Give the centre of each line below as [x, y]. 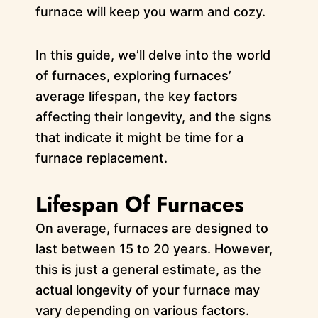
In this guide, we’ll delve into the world [153, 55]
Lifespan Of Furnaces [139, 204]
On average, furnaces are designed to [152, 229]
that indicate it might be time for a [139, 137]
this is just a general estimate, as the [148, 270]
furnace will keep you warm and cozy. [150, 12]
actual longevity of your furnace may [147, 290]
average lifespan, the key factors [136, 96]
